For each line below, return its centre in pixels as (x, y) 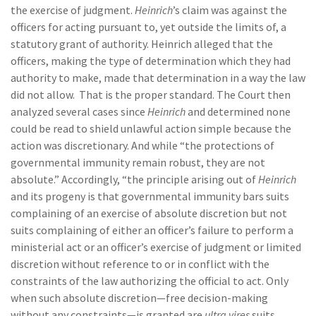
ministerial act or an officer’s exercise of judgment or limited (156, 247)
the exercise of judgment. (73, 10)
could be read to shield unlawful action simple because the (151, 128)
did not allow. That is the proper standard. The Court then (151, 95)
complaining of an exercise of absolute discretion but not (149, 213)
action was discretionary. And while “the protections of (142, 145)
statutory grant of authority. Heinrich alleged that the (142, 44)
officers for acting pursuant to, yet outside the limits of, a (148, 27)
